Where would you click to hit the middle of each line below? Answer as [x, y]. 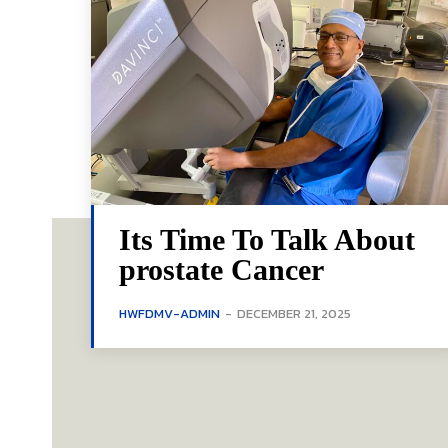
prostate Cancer [221, 270]
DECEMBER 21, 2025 [294, 314]
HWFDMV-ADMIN [169, 314]
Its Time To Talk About [267, 240]
